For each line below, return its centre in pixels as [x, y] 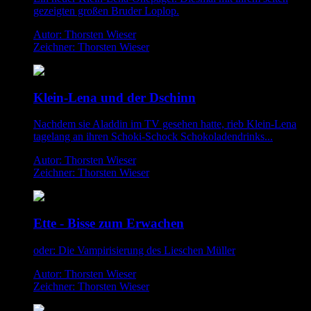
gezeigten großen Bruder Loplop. [106, 11]
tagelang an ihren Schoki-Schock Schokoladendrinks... [153, 137]
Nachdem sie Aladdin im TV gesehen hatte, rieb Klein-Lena [165, 124]
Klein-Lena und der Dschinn [115, 97]
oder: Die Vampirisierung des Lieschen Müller [134, 250]
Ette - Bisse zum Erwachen [109, 224]
